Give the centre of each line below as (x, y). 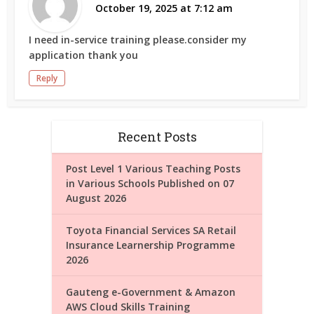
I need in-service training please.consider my (138, 39)
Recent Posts (157, 136)
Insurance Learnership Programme (150, 245)
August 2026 (96, 198)
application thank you (84, 55)
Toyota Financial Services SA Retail (151, 230)
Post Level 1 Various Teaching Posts (153, 168)
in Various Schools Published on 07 (150, 183)
